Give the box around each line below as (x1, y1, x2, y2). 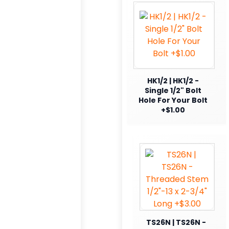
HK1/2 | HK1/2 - (147, 75, 199, 86)
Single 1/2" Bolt (144, 85, 201, 96)
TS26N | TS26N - (146, 217, 206, 227)
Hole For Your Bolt (138, 95, 208, 105)
